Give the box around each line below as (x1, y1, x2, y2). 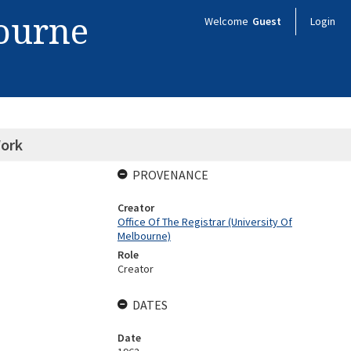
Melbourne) (117, 229, 171, 243)
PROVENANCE (132, 167, 208, 183)
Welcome (204, 14, 251, 28)
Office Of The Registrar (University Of (117, 215, 292, 229)
